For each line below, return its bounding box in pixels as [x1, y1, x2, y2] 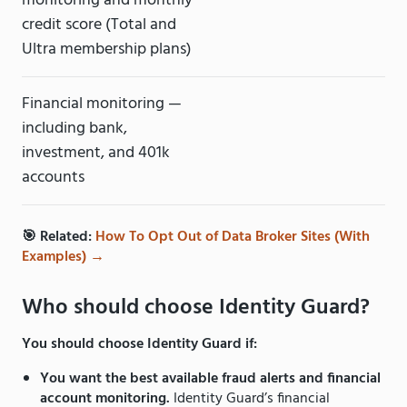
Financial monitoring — [22, 91, 182, 118]
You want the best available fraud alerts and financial [40, 367, 381, 392]
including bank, [22, 115, 127, 143]
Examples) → [22, 245, 104, 270]
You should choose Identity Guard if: [22, 333, 257, 357]
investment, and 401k [22, 140, 170, 167]
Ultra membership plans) [22, 36, 192, 64]
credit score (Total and [22, 12, 176, 39]
